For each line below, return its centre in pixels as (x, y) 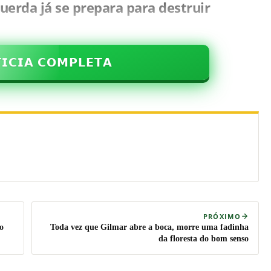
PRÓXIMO (222, 216)
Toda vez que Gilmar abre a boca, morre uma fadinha (149, 227)
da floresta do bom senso (204, 238)
